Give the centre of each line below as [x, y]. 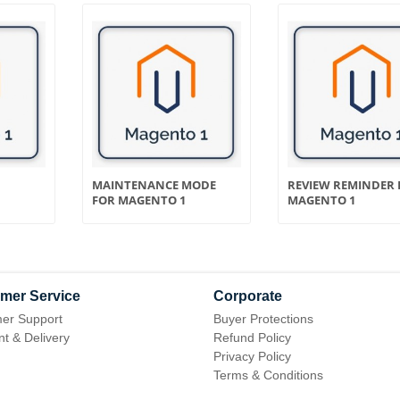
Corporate [248, 296]
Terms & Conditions [268, 375]
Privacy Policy [252, 356]
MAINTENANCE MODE [154, 184]
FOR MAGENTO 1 [139, 200]
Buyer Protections [263, 318]
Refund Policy [252, 337]
